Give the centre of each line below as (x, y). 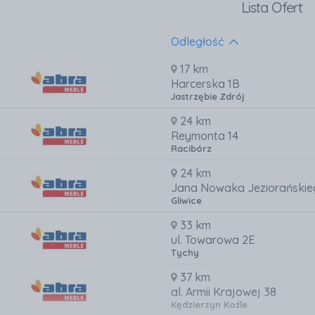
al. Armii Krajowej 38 (223, 292)
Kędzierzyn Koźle (209, 305)
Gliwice (186, 201)
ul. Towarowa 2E (212, 240)
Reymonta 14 (204, 136)
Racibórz (191, 149)
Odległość (198, 42)
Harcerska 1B (205, 84)
